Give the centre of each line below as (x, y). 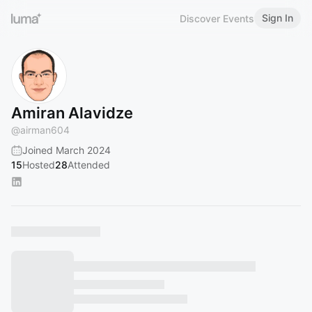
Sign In (278, 18)
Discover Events (217, 18)
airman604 (45, 130)
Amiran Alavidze (72, 113)
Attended (89, 165)
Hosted (39, 165)
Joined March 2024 (67, 150)
